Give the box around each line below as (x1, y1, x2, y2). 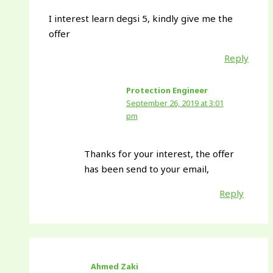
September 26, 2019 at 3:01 (126, 97, 224, 109)
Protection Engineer (126, 85, 208, 96)
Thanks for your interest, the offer (83, 147, 234, 160)
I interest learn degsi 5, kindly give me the (49, 12, 233, 25)
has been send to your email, (83, 162, 209, 175)
